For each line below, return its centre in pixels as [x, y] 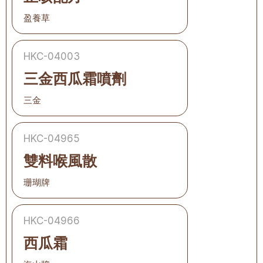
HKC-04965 [52, 139]
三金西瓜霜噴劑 [75, 79]
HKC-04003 [52, 56]
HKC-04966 [52, 221]
